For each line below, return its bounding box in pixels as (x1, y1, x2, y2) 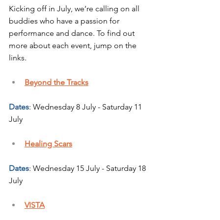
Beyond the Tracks (25, 77, 88, 87)
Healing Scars (25, 138, 72, 148)
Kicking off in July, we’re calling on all (9, 3, 141, 13)
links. (9, 53, 27, 62)
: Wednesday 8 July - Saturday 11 (29, 102, 144, 111)
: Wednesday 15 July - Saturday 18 (29, 163, 148, 173)
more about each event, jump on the (9, 40, 138, 50)
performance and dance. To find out (9, 28, 137, 38)
